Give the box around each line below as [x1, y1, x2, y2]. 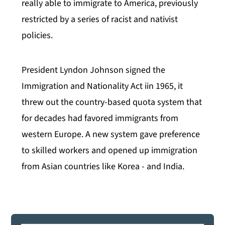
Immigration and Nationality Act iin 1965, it [22, 80, 183, 93]
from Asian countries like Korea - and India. [22, 160, 185, 173]
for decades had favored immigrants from [22, 112, 179, 125]
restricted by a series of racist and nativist [22, 13, 178, 26]
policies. [22, 29, 53, 42]
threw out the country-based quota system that [22, 96, 202, 109]
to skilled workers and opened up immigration [22, 144, 198, 157]
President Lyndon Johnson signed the [22, 64, 166, 77]
